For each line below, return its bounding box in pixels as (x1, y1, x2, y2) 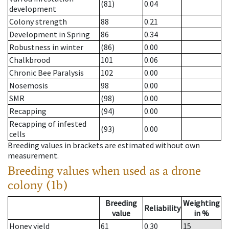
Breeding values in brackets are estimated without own (8, 140, 200, 151)
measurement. (8, 150, 59, 161)
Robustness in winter (9, 42, 83, 53)
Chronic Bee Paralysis (9, 67, 84, 78)
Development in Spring (9, 29, 90, 40)
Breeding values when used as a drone (8, 163, 201, 178)
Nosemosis (9, 80, 48, 91)
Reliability (144, 203, 180, 214)
